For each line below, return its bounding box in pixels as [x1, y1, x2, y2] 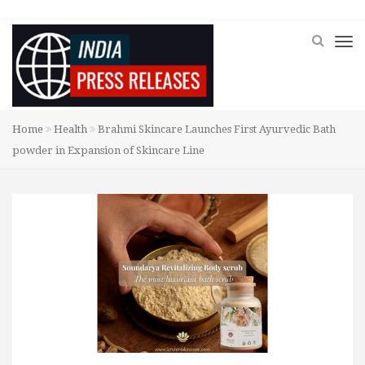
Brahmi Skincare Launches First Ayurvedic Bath [95, 123, 336, 135]
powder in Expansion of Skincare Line [12, 144, 204, 156]
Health [54, 123, 87, 135]
